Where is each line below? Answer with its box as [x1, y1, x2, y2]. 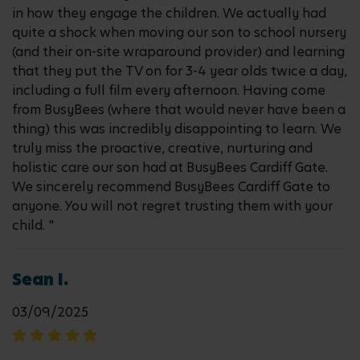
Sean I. [12, 268, 68, 291]
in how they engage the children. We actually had [12, 4, 326, 22]
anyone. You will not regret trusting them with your [12, 197, 333, 215]
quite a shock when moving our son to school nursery [12, 23, 346, 42]
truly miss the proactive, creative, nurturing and [12, 139, 313, 157]
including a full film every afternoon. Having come [12, 81, 325, 100]
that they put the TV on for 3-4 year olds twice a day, [12, 62, 347, 80]
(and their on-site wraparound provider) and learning [12, 43, 345, 61]
